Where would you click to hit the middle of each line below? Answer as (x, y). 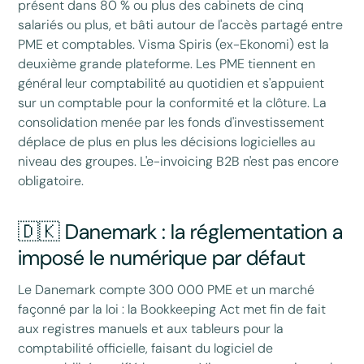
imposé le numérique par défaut (162, 258)
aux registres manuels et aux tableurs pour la (151, 328)
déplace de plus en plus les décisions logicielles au (167, 141)
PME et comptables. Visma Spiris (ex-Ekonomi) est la (174, 44)
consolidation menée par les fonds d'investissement (171, 122)
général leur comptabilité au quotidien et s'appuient (171, 83)
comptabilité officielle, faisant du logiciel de (146, 348)
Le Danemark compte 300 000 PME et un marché (167, 289)
